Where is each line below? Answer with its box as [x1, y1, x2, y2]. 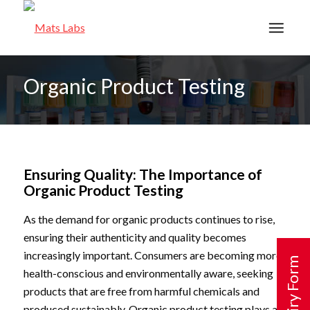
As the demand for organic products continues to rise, [23, 212, 275, 226]
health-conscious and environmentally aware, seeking [23, 266, 273, 280]
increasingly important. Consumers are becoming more [23, 248, 282, 262]
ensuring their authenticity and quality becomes [23, 230, 246, 244]
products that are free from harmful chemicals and [23, 284, 259, 298]
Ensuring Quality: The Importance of [23, 165, 262, 183]
